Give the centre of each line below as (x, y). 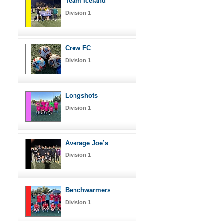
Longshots (81, 95)
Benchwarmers (88, 190)
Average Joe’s (87, 143)
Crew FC (78, 48)
